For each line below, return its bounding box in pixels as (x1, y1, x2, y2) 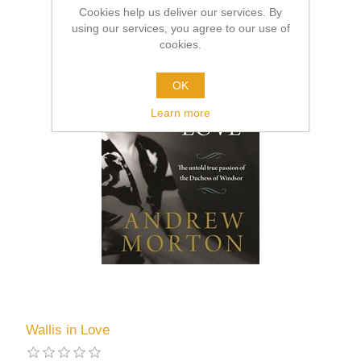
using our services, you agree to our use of (71, 22, 290, 35)
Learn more (151, 106, 210, 119)
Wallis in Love (26, 322, 110, 338)
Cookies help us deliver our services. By (79, 6, 282, 19)
